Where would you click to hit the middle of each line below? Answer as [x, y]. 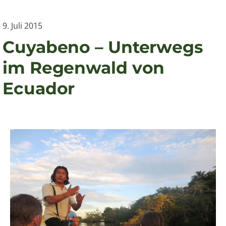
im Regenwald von [84, 67]
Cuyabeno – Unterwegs [103, 47]
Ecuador [39, 88]
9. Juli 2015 [22, 25]
